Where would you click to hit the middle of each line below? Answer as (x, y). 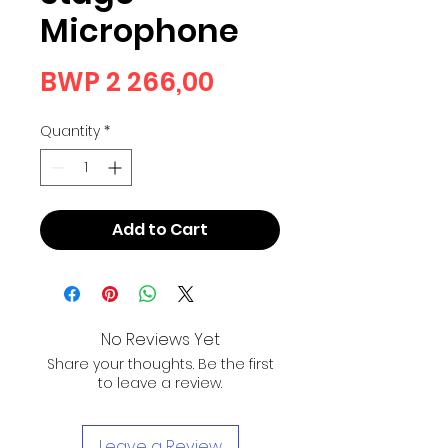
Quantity (70, 130)
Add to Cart (160, 229)
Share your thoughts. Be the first (160, 363)
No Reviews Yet (160, 339)
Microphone (139, 30)
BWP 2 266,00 (127, 81)
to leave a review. (160, 382)
